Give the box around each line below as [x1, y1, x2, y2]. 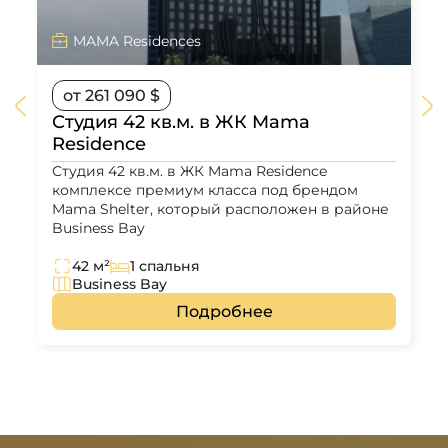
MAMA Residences [73, 32, 201, 50]
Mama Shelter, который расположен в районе [52, 200, 389, 218]
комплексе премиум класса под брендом [52, 181, 358, 199]
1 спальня [130, 257, 200, 275]
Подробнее [175, 302, 273, 321]
